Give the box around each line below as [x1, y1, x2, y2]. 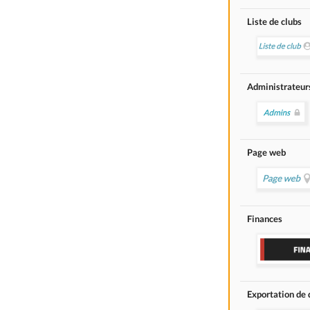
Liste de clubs [247, 15, 302, 27]
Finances [247, 212, 282, 224]
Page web [247, 146, 286, 158]
